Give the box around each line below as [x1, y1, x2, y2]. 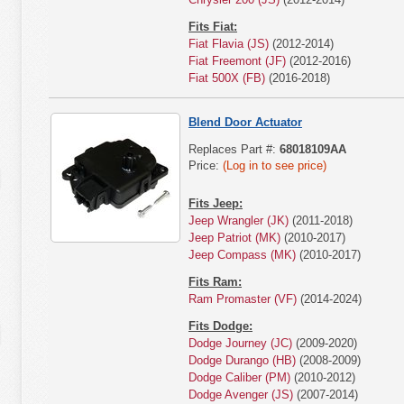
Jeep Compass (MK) [188, 248, 296, 262]
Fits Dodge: [188, 319, 252, 333]
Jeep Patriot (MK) [188, 231, 280, 244]
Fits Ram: [188, 275, 242, 289]
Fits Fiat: [188, 20, 237, 33]
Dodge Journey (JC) [188, 336, 292, 350]
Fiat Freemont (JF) [188, 54, 286, 68]
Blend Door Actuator [188, 115, 302, 129]
